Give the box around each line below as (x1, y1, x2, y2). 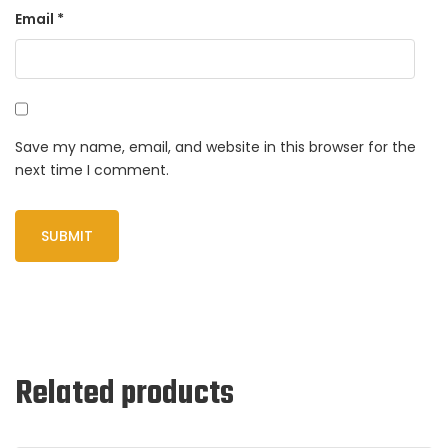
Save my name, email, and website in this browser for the (15, 137, 416, 158)
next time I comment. (15, 160, 169, 181)
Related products (15, 369, 234, 421)
